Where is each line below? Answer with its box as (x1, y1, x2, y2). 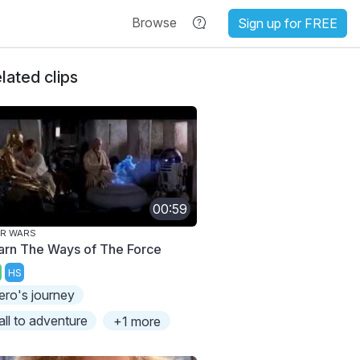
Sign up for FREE (238, 14, 337, 31)
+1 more (112, 313, 161, 330)
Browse (132, 14, 177, 31)
